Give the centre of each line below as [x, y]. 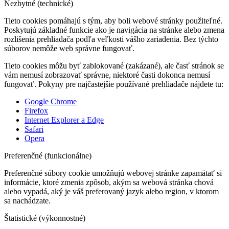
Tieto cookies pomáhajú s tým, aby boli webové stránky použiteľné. [113, 21]
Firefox [36, 111]
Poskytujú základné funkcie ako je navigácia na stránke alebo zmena [114, 30]
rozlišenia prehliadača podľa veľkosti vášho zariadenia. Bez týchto [111, 39]
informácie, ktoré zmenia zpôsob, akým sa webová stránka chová [109, 182]
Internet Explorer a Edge [64, 120]
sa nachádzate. [27, 201]
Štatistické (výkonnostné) [45, 218]
